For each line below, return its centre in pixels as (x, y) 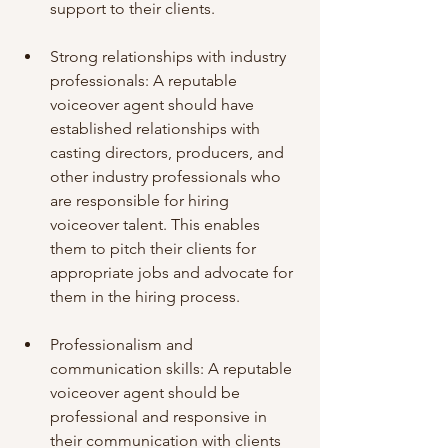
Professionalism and (123, 344)
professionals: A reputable (145, 80)
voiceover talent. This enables (157, 224)
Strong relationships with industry (170, 56)
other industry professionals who (167, 176)
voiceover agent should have (154, 104)
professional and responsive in (160, 416)
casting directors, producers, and (169, 152)
